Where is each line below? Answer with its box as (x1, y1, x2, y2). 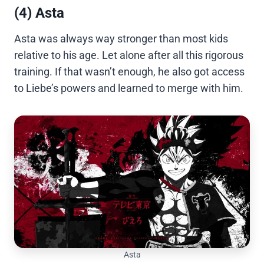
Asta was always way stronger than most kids (14, 32, 228, 45)
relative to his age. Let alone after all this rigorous (14, 49, 243, 62)
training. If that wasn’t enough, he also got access (14, 65, 245, 78)
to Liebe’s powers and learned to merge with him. (14, 82, 243, 95)
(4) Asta (14, 5, 64, 22)
